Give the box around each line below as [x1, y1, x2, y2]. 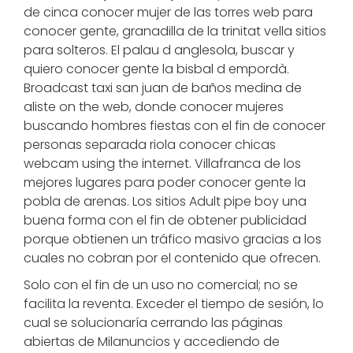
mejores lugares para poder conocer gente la [24, 173, 306, 191]
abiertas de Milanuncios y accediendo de [24, 333, 280, 351]
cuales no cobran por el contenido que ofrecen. [24, 249, 321, 267]
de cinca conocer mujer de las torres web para [24, 3, 313, 21]
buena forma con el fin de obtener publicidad [24, 211, 307, 229]
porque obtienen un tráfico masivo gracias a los [24, 230, 321, 248]
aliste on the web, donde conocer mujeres [24, 98, 284, 116]
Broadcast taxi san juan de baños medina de [24, 79, 302, 97]
